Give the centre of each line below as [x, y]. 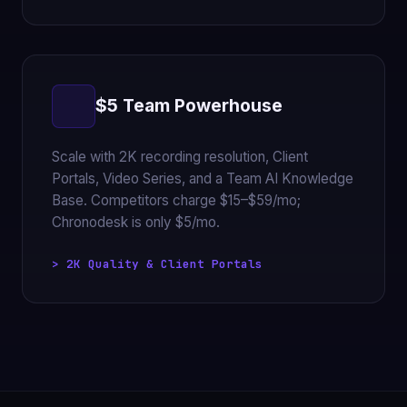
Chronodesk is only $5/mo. [136, 222]
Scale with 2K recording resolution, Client [180, 156]
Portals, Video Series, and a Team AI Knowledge [203, 178]
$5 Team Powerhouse [189, 106]
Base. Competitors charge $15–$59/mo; [176, 200]
